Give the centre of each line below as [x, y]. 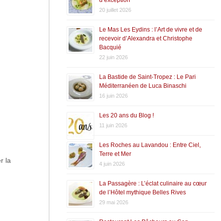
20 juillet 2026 [115, 10]
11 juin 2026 [113, 125]
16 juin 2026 [113, 95]
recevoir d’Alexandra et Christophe [146, 38]
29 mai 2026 [113, 202]
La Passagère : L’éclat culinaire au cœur [153, 183]
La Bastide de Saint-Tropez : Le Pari [147, 77]
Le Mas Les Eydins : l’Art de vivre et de [150, 29]
